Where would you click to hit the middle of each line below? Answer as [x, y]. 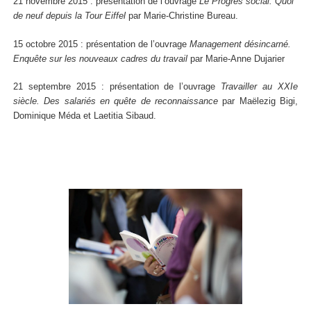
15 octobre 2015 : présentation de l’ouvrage [101, 44]
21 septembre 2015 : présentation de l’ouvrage [117, 87]
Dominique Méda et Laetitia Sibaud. [85, 116]
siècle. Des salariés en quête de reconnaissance [116, 101]
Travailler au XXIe [260, 87]
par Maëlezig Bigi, [258, 101]
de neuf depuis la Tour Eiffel [69, 16]
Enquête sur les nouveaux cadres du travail [100, 58]
